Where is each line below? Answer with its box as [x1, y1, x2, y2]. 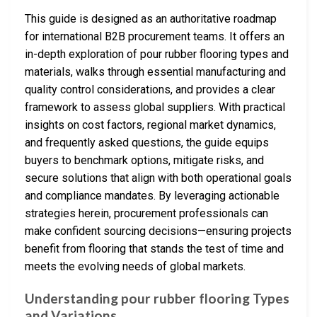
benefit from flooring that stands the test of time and [25, 242, 284, 256]
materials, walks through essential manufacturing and [25, 65, 286, 79]
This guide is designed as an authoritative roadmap [25, 12, 277, 26]
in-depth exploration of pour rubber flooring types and [25, 47, 289, 62]
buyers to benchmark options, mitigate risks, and [25, 154, 264, 168]
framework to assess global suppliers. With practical [25, 100, 285, 115]
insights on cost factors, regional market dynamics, [25, 118, 276, 132]
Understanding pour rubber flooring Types [25, 290, 289, 307]
